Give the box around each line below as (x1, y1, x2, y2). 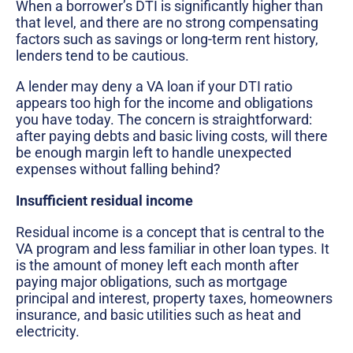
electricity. (16, 322, 80, 340)
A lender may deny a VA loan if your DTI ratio (16, 78, 292, 95)
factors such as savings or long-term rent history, (16, 30, 318, 47)
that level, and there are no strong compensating (16, 13, 318, 31)
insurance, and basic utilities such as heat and (16, 306, 301, 323)
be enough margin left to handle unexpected (16, 144, 292, 162)
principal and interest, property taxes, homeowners (16, 289, 333, 307)
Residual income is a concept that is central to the (16, 223, 325, 240)
